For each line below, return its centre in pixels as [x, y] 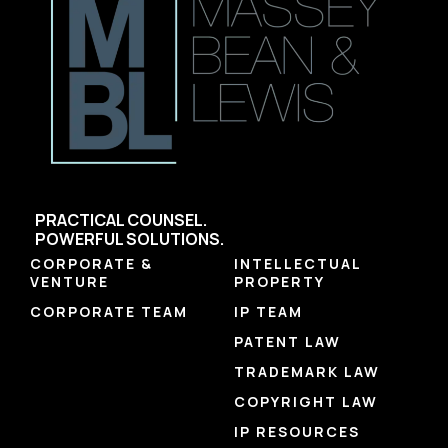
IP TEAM [268, 312]
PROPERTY [279, 282]
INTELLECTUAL [297, 264]
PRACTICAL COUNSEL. [121, 220]
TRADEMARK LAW [307, 372]
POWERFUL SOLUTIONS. [129, 239]
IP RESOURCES [297, 432]
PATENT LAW [287, 342]
